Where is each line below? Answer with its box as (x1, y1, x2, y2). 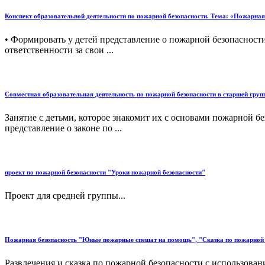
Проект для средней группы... (5, 190, 125, 201)
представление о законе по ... (5, 123, 122, 134)
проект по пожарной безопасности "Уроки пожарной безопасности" (5, 169, 205, 176)
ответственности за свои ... (5, 45, 114, 56)
